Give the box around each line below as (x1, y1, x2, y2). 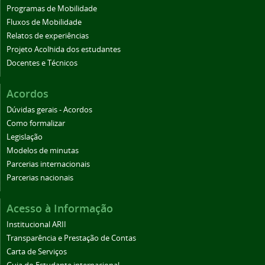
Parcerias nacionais (7, 172, 73, 183)
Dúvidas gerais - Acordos (7, 104, 92, 115)
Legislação (7, 131, 43, 142)
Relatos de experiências (7, 30, 89, 41)
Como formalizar (7, 118, 65, 128)
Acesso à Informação (7, 201, 113, 215)
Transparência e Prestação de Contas (7, 232, 136, 243)
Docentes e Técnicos (7, 57, 77, 68)
